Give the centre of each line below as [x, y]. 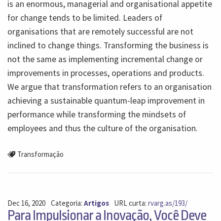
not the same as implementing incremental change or [105, 59]
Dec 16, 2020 [26, 203]
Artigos [96, 203]
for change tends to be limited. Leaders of [85, 18]
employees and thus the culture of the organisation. [103, 128]
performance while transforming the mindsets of [97, 114]
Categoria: [67, 203]
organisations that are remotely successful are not [100, 31]
